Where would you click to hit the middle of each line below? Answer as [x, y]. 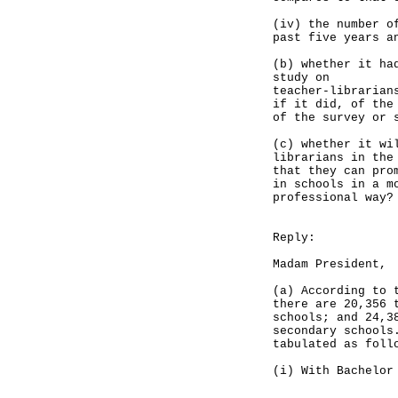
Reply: [294, 238]
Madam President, [330, 264]
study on [301, 78]
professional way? [333, 198]
